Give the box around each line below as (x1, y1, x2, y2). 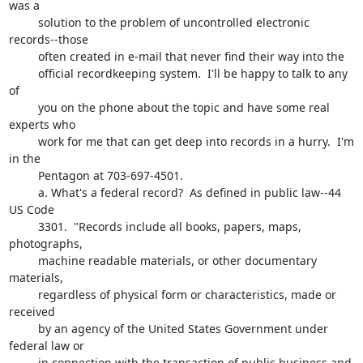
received (8, 304, 58, 319)
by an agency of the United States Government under (8, 321, 38, 336)
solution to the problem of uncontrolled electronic (8, 15, 38, 30)
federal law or (8, 338, 88, 353)
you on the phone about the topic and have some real (8, 100, 38, 115)
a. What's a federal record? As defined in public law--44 (8, 185, 38, 200)
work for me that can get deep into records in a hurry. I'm (8, 134, 38, 149)
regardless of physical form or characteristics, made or (8, 287, 38, 302)
